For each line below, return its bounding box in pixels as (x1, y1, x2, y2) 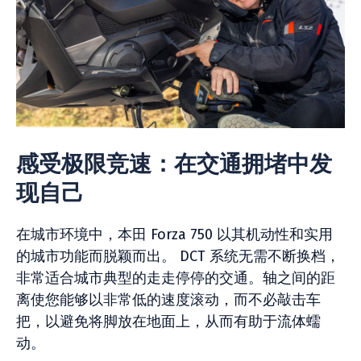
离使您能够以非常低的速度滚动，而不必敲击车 (16, 291, 321, 309)
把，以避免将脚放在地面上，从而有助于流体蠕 (16, 313, 321, 330)
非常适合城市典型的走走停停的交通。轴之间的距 (16, 269, 335, 287)
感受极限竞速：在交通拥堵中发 (16, 148, 332, 180)
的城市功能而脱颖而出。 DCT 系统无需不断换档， (16, 247, 340, 265)
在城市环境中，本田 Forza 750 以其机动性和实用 (16, 226, 333, 243)
